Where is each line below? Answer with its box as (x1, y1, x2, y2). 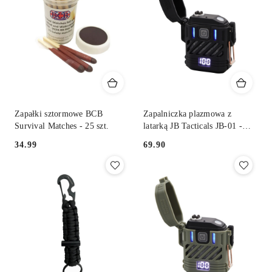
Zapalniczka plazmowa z (143, 109, 232, 118)
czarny (143, 133, 167, 143)
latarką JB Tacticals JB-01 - (143, 121, 242, 131)
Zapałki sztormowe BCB (15, 109, 103, 118)
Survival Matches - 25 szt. (15, 121, 109, 131)
